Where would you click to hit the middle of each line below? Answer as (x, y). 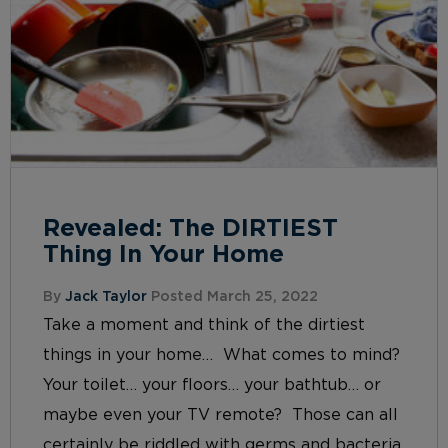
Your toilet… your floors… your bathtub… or (212, 384)
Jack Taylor (106, 296)
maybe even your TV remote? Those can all (220, 414)
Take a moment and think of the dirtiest (204, 324)
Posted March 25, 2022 (232, 296)
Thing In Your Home (163, 254)
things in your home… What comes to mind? (224, 354)
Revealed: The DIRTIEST (190, 228)
